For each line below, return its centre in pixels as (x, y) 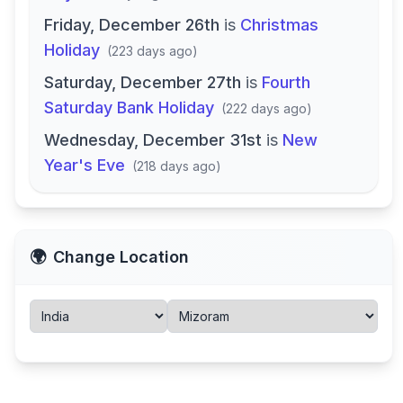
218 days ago (176, 166)
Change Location (121, 257)
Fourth (286, 82)
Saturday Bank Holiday (129, 107)
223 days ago (152, 51)
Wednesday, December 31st (153, 140)
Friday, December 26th (132, 25)
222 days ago (266, 108)
